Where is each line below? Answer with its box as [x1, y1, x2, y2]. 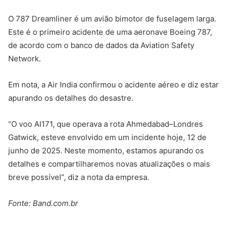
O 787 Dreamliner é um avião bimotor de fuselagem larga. [8, 14, 216, 24]
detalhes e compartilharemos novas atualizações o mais [8, 159, 210, 169]
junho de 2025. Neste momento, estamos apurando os [8, 146, 204, 156]
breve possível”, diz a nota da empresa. [8, 172, 151, 182]
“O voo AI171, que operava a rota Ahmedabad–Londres [8, 119, 203, 129]
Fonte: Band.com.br [8, 198, 78, 209]
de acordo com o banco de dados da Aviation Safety [8, 40, 194, 51]
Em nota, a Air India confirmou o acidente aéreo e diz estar [8, 80, 219, 90]
